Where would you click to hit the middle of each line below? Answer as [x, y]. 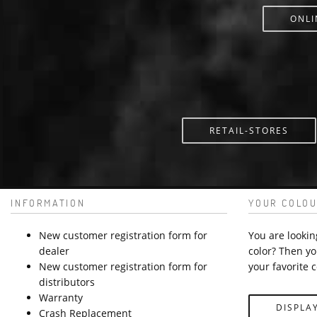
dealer [54, 250]
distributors [67, 282]
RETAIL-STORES [249, 130]
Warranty [61, 297]
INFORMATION [48, 202]
